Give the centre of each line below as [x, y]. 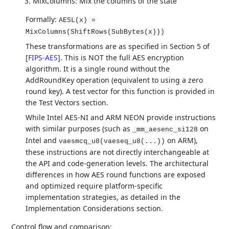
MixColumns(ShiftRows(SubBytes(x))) [95, 32]
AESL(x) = [77, 20]
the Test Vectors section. [67, 102]
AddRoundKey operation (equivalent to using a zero [114, 80]
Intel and [42, 140]
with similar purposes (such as [79, 128]
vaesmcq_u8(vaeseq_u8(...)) [112, 141]
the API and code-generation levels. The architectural [117, 163]
